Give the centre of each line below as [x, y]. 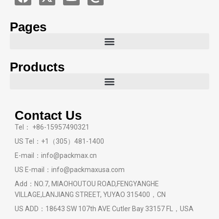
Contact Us [48, 116]
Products [37, 67]
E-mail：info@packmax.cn [56, 156]
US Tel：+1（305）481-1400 [59, 142]
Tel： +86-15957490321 [52, 127]
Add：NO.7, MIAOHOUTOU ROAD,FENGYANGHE [87, 184]
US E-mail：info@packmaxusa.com [70, 170]
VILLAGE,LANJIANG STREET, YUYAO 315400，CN [90, 195]
